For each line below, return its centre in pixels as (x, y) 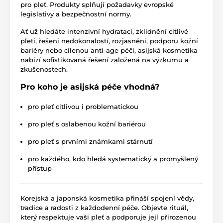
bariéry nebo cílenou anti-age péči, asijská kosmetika (109, 50)
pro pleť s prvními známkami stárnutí (90, 141)
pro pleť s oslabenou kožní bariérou (87, 124)
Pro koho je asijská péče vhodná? (90, 87)
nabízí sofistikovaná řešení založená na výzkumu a (105, 59)
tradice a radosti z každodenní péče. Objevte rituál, (104, 207)
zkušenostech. (44, 69)
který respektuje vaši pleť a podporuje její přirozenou (108, 217)
